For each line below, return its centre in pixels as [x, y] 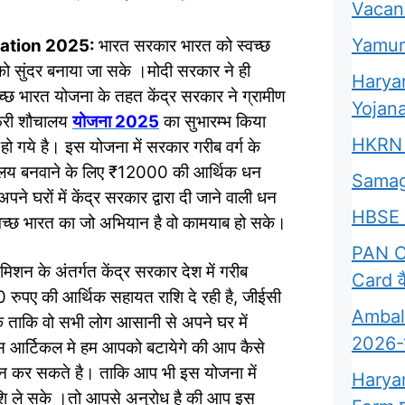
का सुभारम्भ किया [212, 122]
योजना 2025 [116, 122]
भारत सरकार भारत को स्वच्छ [184, 46]
